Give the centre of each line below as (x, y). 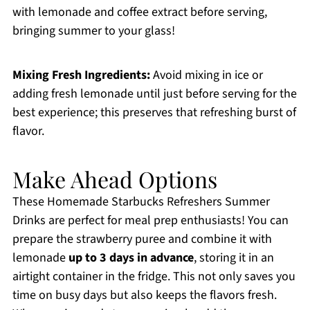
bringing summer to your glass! (93, 31)
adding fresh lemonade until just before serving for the (154, 94)
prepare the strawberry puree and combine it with (142, 239)
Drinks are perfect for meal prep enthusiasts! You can (150, 221)
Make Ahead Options (115, 179)
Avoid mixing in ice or (206, 75)
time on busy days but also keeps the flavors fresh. (144, 295)
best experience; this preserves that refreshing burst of (154, 113)
